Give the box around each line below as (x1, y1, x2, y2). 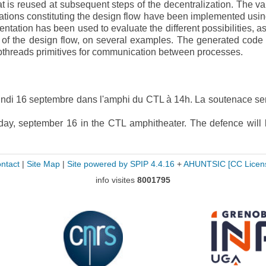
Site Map (26, 160, 60, 169)
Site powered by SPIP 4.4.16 (66, 160, 175, 169)
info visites (96, 175, 137, 185)
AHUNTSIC (183, 160, 226, 169)
